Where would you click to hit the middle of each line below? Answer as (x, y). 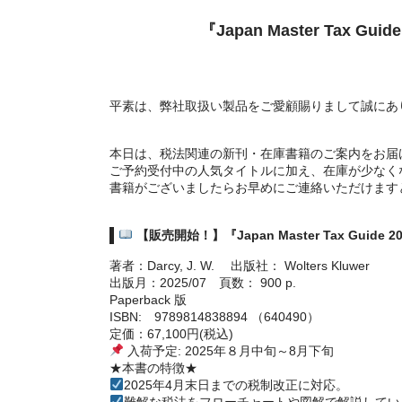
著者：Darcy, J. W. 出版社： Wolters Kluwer (240, 265)
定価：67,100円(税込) (171, 333)
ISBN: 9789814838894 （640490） (214, 316)
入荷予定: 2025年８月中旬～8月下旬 (228, 350)
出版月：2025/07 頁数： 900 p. (203, 282)
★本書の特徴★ (153, 367)
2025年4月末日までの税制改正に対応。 (236, 385)
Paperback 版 (148, 299)
